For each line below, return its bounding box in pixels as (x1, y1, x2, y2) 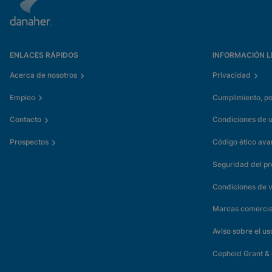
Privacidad (212, 70, 251, 80)
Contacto (10, 115, 41, 124)
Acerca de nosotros (10, 70, 77, 80)
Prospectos (10, 137, 49, 147)
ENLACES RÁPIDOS (10, 50, 78, 59)
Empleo (10, 92, 35, 102)
